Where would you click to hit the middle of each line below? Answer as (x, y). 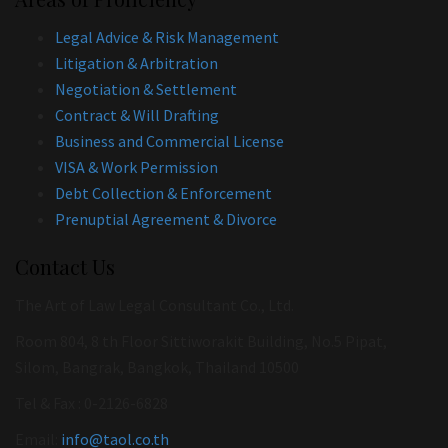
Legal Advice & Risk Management (167, 37)
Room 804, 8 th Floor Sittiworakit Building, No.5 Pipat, (201, 341)
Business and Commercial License (169, 141)
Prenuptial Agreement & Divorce (166, 219)
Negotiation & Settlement (146, 89)
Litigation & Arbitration (136, 63)
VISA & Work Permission (136, 167)
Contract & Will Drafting (137, 115)
